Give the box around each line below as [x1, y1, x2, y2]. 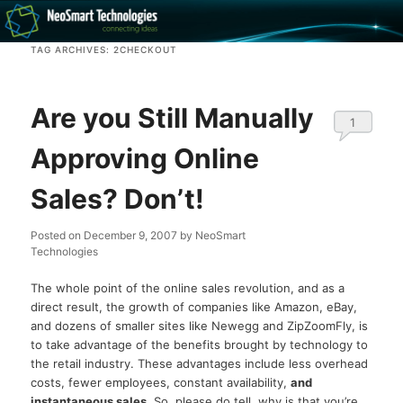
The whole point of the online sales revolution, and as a [31, 281, 345, 296]
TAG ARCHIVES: [31, 44, 114, 56]
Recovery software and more [31, 2, 176, 15]
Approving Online [31, 142, 260, 175]
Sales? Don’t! [31, 183, 205, 216]
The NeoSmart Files [31, 64, 239, 91]
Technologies [31, 245, 99, 259]
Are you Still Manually [31, 102, 315, 135]
